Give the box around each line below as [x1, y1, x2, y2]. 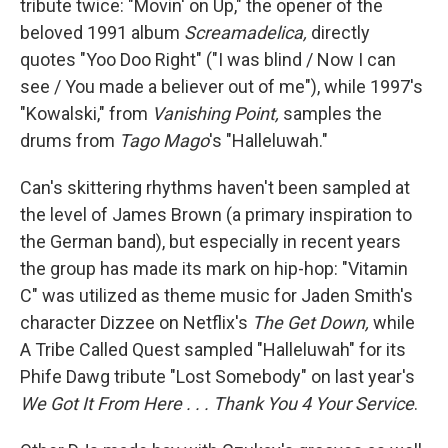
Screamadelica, [184, 21, 307, 43]
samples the [279, 102, 382, 124]
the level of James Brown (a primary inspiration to [20, 203, 412, 225]
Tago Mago [119, 129, 209, 151]
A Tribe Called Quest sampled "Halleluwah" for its [20, 338, 406, 360]
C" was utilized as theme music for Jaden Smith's [20, 284, 413, 306]
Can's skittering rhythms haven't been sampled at [20, 176, 410, 198]
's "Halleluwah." [209, 129, 328, 151]
